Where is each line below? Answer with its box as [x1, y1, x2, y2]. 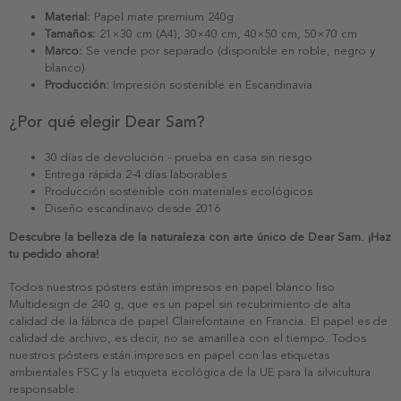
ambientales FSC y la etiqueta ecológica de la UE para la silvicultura [9, 364, 371, 380]
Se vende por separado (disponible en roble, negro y [82, 43, 375, 58]
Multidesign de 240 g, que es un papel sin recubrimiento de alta [9, 296, 351, 311]
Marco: [45, 43, 82, 58]
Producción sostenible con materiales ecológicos [45, 183, 312, 199]
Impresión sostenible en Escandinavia [109, 77, 312, 92]
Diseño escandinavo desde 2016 [45, 200, 220, 216]
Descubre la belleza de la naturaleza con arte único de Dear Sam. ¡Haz [9, 229, 391, 244]
